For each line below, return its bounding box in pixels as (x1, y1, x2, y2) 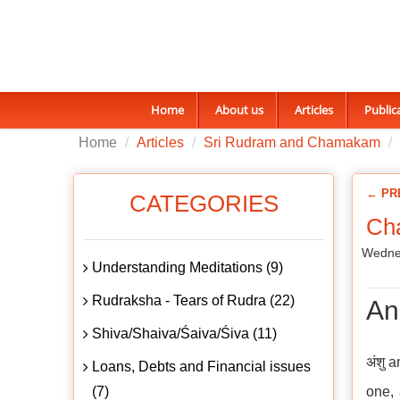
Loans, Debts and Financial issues (92, 358, 311, 374)
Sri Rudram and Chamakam (204, 134, 380, 150)
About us (214, 102, 263, 118)
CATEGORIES (129, 189, 279, 217)
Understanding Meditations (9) (92, 259, 283, 275)
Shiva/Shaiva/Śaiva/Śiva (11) (92, 325, 277, 341)
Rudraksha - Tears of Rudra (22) (92, 292, 295, 308)
